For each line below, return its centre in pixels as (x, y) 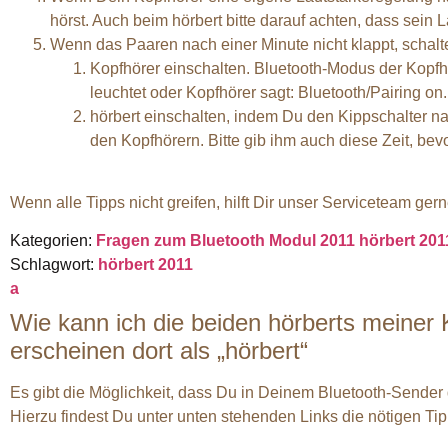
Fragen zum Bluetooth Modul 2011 (225, 241)
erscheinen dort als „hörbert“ (159, 351)
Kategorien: (53, 241)
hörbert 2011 (145, 265)
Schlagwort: (54, 265)
